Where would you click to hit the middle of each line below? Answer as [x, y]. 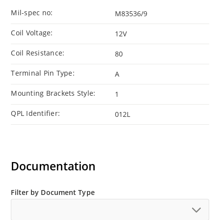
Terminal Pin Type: [43, 73]
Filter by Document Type [53, 192]
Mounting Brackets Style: [53, 93]
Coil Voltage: [32, 33]
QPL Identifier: [36, 113]
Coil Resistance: [38, 53]
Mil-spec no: [32, 13]
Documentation [54, 166]
